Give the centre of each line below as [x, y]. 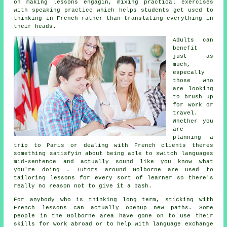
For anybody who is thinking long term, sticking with [113, 200]
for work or [193, 105]
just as [193, 56]
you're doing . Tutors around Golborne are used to [113, 170]
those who [193, 81]
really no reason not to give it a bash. [83, 186]
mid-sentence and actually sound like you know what [113, 162]
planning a [193, 138]
